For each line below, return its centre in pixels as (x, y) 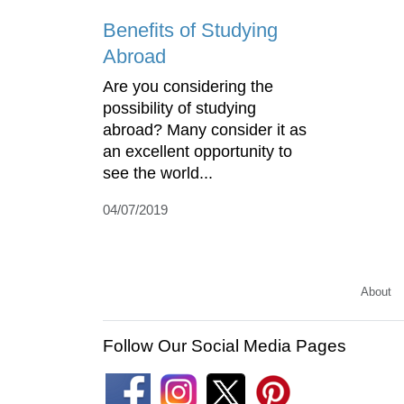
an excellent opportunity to (197, 151)
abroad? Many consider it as (205, 129)
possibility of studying (179, 108)
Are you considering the (188, 86)
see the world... (158, 173)
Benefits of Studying (190, 30)
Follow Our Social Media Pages (225, 345)
